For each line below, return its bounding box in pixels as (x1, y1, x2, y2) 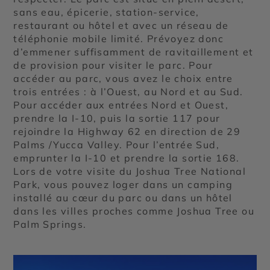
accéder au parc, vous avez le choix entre (13, 72, 233, 85)
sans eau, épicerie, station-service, (13, 6, 199, 19)
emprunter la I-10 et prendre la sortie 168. (13, 152, 240, 165)
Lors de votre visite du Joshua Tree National (13, 165, 246, 178)
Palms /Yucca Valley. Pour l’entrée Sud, (13, 139, 220, 151)
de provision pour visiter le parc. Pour (13, 59, 213, 72)
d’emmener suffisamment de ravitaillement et (13, 46, 254, 58)
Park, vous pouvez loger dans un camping (13, 178, 233, 191)
